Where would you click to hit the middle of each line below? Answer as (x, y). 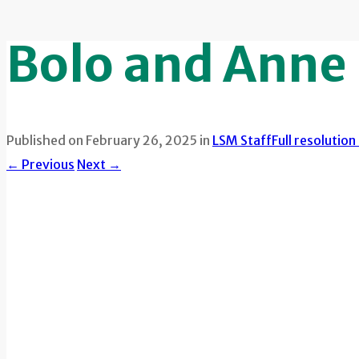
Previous (47, 165)
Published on (46, 141)
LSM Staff (242, 141)
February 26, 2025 (141, 141)
